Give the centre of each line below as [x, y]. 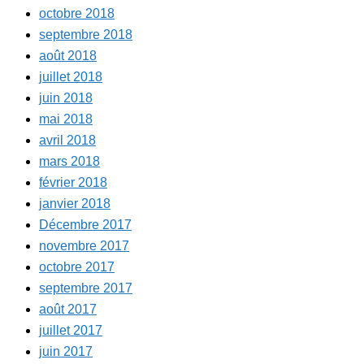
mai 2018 [66, 119]
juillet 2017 [71, 331]
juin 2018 [66, 98]
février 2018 [73, 183]
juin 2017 [66, 352]
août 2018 [68, 56]
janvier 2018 [75, 204]
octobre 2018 [77, 14]
